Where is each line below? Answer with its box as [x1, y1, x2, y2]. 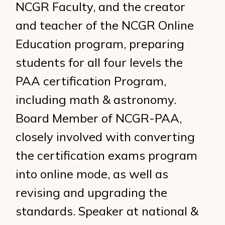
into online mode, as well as [16, 166, 169, 181]
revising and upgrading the [16, 185, 168, 200]
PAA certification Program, [16, 73, 167, 88]
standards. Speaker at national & [16, 203, 199, 218]
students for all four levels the [16, 55, 183, 70]
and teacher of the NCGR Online [16, 18, 194, 33]
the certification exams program [16, 148, 198, 163]
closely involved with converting [16, 129, 195, 144]
